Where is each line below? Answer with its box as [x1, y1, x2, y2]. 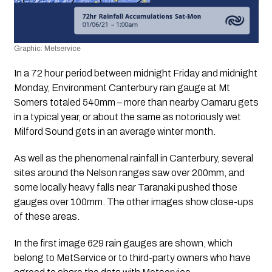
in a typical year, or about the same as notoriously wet [13, 112, 241, 123]
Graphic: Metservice [13, 44, 81, 53]
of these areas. [13, 211, 80, 222]
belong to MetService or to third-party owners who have [13, 253, 251, 263]
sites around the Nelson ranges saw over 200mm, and [13, 168, 245, 178]
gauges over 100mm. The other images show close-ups [13, 197, 254, 208]
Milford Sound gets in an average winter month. [13, 126, 216, 137]
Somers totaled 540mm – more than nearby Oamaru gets [13, 97, 259, 108]
